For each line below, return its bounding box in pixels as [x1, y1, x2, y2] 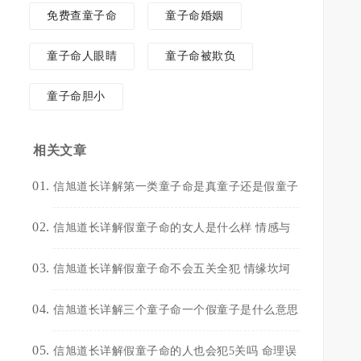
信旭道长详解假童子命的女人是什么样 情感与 [53, 222, 291, 234]
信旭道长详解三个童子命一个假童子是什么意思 [53, 304, 299, 316]
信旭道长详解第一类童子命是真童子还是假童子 [53, 180, 299, 193]
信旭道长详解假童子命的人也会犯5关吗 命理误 [53, 345, 297, 357]
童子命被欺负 [165, 50, 235, 62]
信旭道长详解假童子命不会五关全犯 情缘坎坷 [53, 263, 291, 275]
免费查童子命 [47, 10, 117, 22]
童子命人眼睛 [47, 50, 117, 62]
